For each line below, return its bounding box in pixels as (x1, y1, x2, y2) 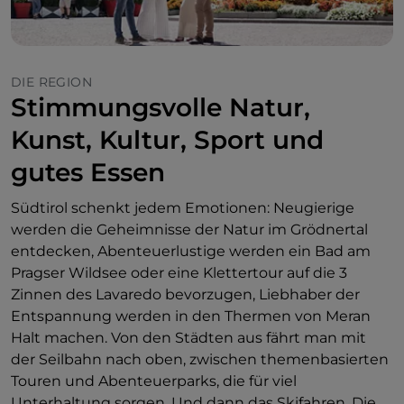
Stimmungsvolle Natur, (11, 92, 310, 123)
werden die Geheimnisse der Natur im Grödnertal (11, 221, 368, 238)
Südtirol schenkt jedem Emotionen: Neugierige (11, 199, 354, 216)
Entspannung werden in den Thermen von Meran (11, 308, 371, 325)
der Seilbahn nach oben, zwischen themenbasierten (11, 351, 389, 368)
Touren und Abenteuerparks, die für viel (11, 372, 297, 390)
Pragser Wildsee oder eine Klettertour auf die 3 (11, 264, 347, 281)
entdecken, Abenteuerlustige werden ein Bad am (11, 243, 371, 260)
